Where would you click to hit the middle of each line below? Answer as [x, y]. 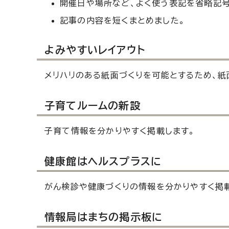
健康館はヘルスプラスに [103, 161]
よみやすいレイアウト [95, 49]
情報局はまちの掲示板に [104, 216]
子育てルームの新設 [93, 105]
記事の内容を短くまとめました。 [122, 20]
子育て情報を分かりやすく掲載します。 [120, 131]
